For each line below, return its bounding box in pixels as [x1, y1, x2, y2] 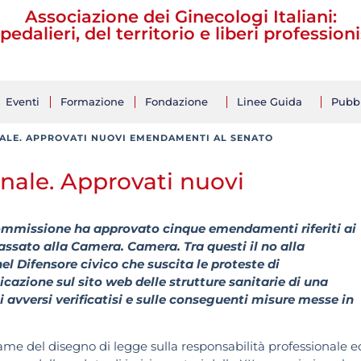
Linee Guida [237, 95, 302, 108]
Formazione [60, 95, 124, 108]
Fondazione [145, 95, 208, 108]
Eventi [6, 95, 39, 108]
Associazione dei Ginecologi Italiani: [24, 6, 337, 27]
